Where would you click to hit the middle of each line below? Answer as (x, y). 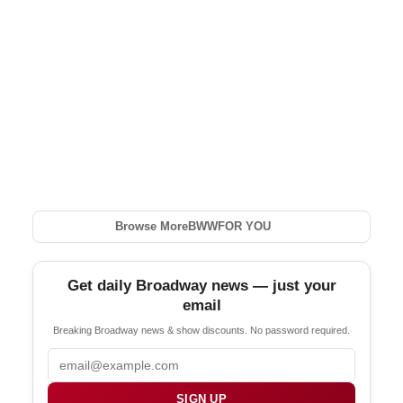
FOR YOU (244, 227)
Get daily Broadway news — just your (201, 286)
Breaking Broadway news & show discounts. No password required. (201, 331)
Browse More (151, 227)
